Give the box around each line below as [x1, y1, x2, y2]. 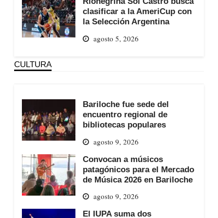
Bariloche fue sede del [82, 100, 169, 109]
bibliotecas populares [82, 120, 166, 129]
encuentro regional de [82, 110, 167, 119]
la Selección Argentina [82, 17, 169, 26]
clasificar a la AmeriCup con [82, 7, 192, 16]
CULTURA [14, 60, 52, 69]
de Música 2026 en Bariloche [82, 175, 193, 184]
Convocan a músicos [82, 154, 163, 163]
